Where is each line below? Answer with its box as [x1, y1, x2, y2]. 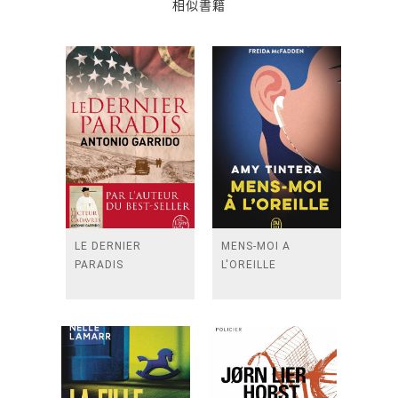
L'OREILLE [221, 259, 276, 271]
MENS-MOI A [221, 240, 291, 252]
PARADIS [75, 259, 123, 271]
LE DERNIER [75, 240, 141, 252]
